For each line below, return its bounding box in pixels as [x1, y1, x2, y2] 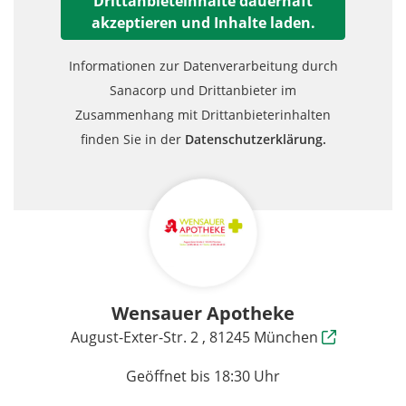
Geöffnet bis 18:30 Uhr [126, 366, 280, 386]
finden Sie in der [80, 130, 185, 148]
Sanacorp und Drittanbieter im [110, 82, 296, 99]
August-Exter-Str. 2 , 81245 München [70, 327, 322, 347]
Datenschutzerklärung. [184, 130, 326, 148]
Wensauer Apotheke [111, 301, 295, 325]
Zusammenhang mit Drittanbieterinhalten [75, 106, 331, 123]
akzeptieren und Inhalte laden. [91, 13, 315, 33]
